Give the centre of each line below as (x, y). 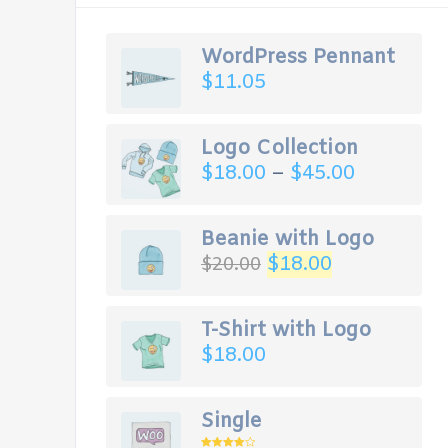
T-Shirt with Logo (286, 330)
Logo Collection (279, 148)
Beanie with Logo (287, 239)
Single (231, 421)
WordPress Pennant (298, 57)
